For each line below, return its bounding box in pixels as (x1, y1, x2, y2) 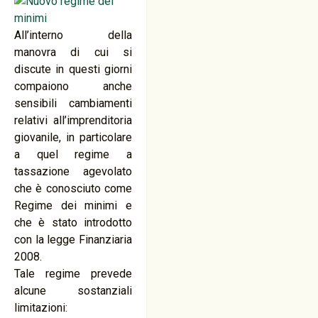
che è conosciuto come (14, 182, 133, 195)
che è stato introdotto (14, 216, 133, 229)
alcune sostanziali (14, 284, 133, 297)
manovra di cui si (14, 45, 133, 59)
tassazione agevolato (14, 165, 133, 178)
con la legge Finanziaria (14, 233, 133, 246)
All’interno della (14, 28, 133, 42)
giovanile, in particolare (14, 131, 133, 144)
